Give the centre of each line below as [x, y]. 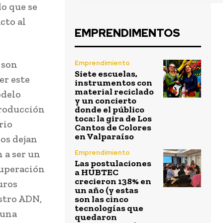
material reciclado [114, 92]
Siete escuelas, [106, 74]
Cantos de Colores [113, 128]
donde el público [110, 110]
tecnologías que [109, 208]
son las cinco [102, 199]
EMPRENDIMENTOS [127, 33]
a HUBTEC [97, 172]
